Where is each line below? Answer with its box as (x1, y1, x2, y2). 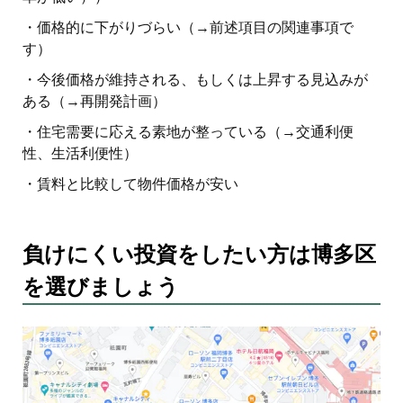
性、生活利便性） (22, 145, 138, 163)
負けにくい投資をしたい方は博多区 (22, 242, 376, 268)
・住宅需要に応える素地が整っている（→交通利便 (22, 123, 354, 141)
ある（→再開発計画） (22, 93, 166, 111)
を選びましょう (22, 274, 179, 300)
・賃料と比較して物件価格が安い (22, 175, 238, 193)
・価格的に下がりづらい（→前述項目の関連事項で (22, 19, 354, 37)
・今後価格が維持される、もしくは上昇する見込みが (22, 71, 368, 89)
